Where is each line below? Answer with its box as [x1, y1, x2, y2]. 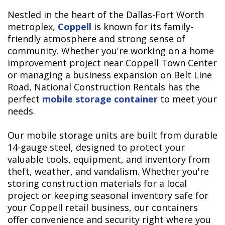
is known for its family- [91, 21, 193, 33]
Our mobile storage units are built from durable [8, 129, 217, 142]
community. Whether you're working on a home [8, 45, 214, 57]
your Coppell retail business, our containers [8, 201, 198, 214]
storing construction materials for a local [8, 177, 187, 190]
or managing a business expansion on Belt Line [8, 69, 212, 81]
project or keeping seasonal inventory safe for [8, 189, 208, 202]
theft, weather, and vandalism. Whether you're [8, 165, 209, 178]
